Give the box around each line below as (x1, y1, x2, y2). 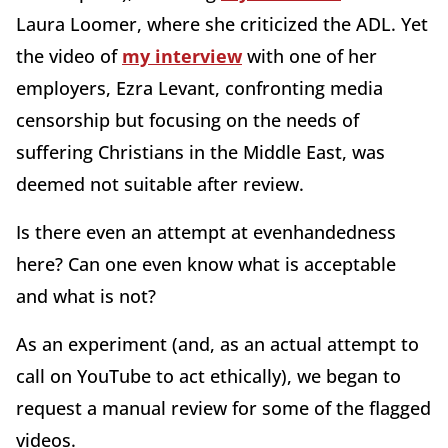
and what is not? (16, 284, 156, 309)
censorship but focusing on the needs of (16, 108, 359, 133)
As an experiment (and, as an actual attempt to (16, 332, 419, 357)
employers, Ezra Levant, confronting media (16, 76, 383, 101)
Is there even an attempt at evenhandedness (16, 220, 396, 245)
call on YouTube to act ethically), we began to (16, 364, 401, 389)
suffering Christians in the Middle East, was (16, 140, 385, 165)
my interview (122, 44, 242, 69)
